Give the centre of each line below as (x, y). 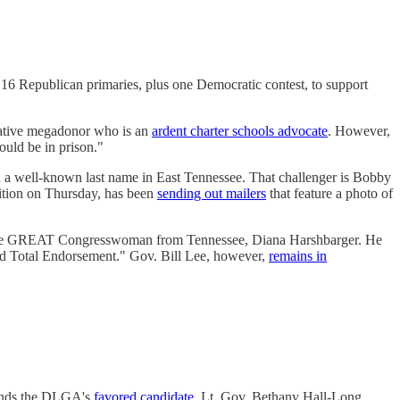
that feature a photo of (329, 194)
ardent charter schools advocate (240, 131)
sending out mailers (212, 194)
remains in (298, 256)
